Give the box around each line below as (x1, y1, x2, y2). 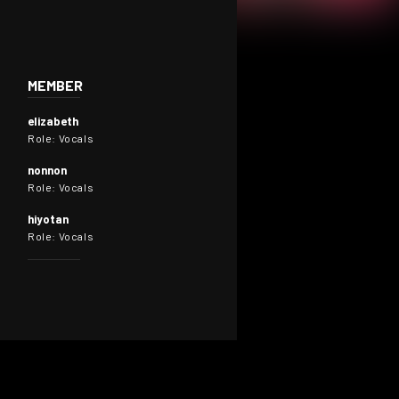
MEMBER (28, 77, 83, 94)
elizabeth (28, 114, 78, 128)
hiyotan (28, 212, 69, 226)
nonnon (28, 163, 67, 177)
